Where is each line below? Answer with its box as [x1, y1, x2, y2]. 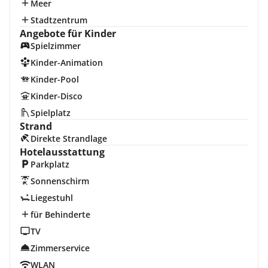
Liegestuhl [30, 192, 73, 203]
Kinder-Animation [30, 57, 103, 68]
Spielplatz [30, 107, 71, 118]
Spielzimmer [30, 40, 81, 51]
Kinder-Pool [30, 74, 79, 85]
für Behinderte [30, 209, 90, 220]
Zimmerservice [30, 242, 90, 254]
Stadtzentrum [30, 14, 87, 26]
